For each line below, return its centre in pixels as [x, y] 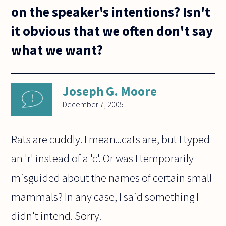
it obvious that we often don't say [112, 31]
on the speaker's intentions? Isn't [111, 11]
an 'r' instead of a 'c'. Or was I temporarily [103, 159]
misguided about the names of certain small [112, 178]
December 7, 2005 [93, 105]
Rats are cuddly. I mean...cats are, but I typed [111, 139]
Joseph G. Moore [110, 92]
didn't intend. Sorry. [56, 216]
